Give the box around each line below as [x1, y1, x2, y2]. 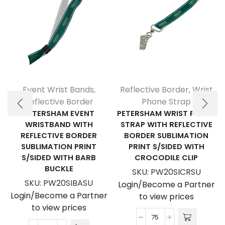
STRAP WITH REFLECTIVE [120, 119, 212, 130]
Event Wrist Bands [22, 84, 94, 96]
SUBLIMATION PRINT [21, 141, 96, 152]
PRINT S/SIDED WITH [128, 141, 204, 152]
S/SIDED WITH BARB [22, 152, 96, 163]
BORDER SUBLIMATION [124, 130, 208, 141]
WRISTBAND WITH [25, 119, 93, 130]
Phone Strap [142, 96, 191, 108]
